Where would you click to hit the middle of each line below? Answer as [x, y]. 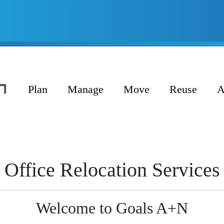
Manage [85, 89]
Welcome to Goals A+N [112, 208]
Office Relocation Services [112, 170]
